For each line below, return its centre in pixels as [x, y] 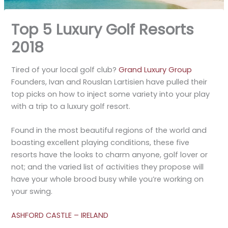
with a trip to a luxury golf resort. [71, 106]
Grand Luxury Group [155, 69]
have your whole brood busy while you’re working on [108, 179]
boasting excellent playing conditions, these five [101, 143]
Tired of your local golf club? [65, 69]
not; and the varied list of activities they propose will [108, 167]
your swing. [32, 192]
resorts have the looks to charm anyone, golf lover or [110, 155]
